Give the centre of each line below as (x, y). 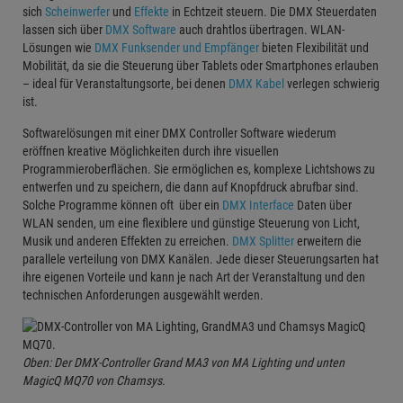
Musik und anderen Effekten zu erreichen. (127, 241)
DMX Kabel (256, 83)
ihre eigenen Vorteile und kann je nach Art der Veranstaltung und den (194, 277)
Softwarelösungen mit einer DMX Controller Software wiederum (179, 133)
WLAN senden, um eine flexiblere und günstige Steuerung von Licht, (191, 223)
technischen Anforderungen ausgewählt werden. (143, 295)
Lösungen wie (58, 47)
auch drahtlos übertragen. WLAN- (260, 29)
